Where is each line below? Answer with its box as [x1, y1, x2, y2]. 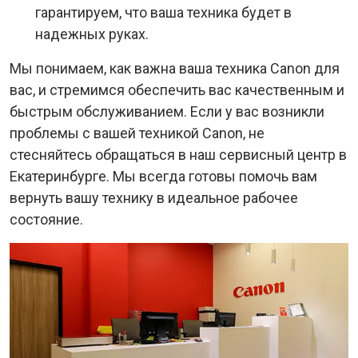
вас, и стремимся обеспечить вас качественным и [10, 82, 344, 98]
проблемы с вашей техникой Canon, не [10, 125, 265, 141]
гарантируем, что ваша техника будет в [35, 4, 292, 21]
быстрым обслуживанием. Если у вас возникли [10, 103, 324, 120]
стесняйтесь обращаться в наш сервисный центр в [10, 146, 347, 163]
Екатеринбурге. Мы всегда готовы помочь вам [10, 168, 317, 185]
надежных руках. [35, 26, 149, 42]
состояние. [10, 211, 83, 228]
